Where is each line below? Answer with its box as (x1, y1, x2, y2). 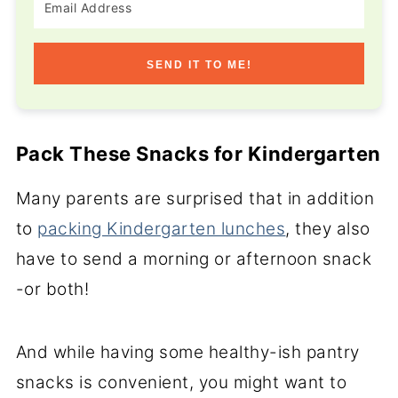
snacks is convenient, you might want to (15, 371, 347, 393)
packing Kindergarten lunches (37, 218, 286, 239)
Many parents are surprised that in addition (15, 187, 375, 209)
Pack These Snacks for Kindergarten (15, 141, 381, 165)
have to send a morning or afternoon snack (15, 248, 372, 269)
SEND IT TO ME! (146, 58, 252, 71)
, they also (285, 218, 370, 239)
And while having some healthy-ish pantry (15, 341, 360, 362)
